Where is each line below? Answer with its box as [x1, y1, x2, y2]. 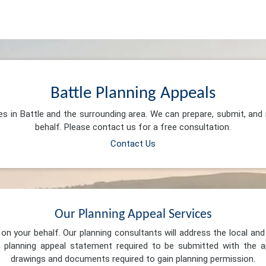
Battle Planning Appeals [50, 84, 216, 102]
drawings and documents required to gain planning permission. [11, 254, 255, 265]
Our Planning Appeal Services [54, 207, 212, 221]
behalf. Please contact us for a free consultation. [35, 122, 231, 133]
